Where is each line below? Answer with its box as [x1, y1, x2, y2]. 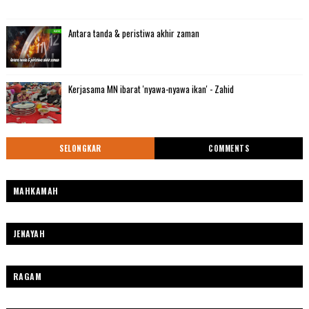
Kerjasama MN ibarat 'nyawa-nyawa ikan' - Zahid [68, 82, 234, 97]
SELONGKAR [59, 143, 101, 154]
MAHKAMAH [12, 185, 59, 197]
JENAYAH [12, 228, 46, 240]
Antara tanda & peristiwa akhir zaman [68, 26, 199, 41]
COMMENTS [208, 143, 249, 154]
